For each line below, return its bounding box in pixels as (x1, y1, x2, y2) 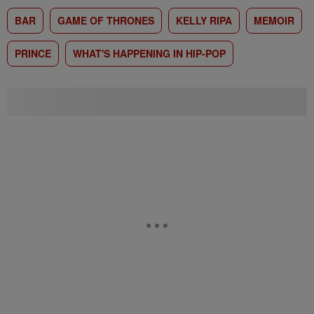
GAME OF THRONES (57, 13, 154, 27)
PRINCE (15, 46, 51, 60)
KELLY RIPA (176, 13, 232, 27)
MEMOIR (254, 13, 294, 27)
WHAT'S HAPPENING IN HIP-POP (73, 46, 226, 60)
